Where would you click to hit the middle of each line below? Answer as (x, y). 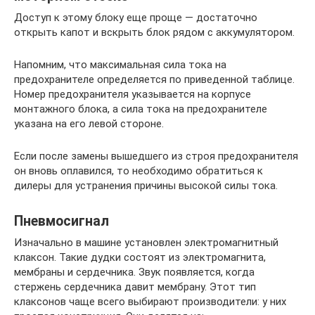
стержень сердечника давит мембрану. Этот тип (135, 287)
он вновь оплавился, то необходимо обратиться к (139, 171)
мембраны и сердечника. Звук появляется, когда (134, 272)
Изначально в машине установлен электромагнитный (146, 242)
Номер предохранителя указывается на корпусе (133, 94)
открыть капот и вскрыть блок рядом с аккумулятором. (154, 32)
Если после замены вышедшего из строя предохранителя (156, 156)
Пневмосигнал (62, 221)
